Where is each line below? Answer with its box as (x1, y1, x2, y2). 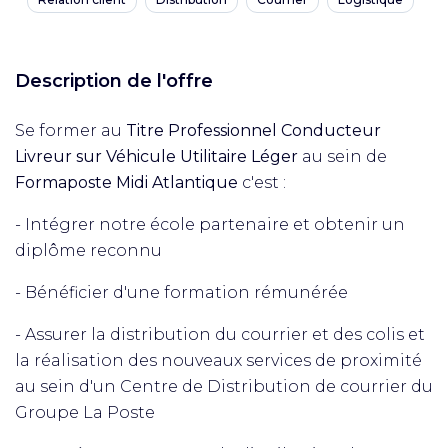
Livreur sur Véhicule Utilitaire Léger (15, 147, 298, 166)
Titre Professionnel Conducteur (126, 121, 381, 140)
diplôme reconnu (15, 241, 162, 260)
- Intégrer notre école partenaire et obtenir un (15, 215, 405, 234)
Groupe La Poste (15, 403, 155, 422)
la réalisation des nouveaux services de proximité (15, 351, 422, 370)
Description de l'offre (15, 70, 213, 92)
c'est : (238, 173, 286, 192)
